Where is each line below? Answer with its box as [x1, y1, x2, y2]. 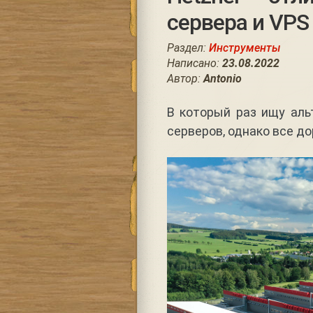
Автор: [166, 72, 203, 85]
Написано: [166, 57, 222, 70]
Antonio [203, 72, 242, 85]
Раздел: [166, 41, 209, 54]
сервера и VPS [166, 9, 309, 36]
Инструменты [208, 41, 281, 54]
